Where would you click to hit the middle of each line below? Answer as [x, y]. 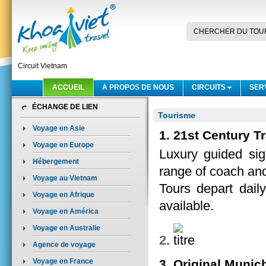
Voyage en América [66, 212]
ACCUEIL [68, 88]
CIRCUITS [209, 88]
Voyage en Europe [63, 145]
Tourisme [177, 115]
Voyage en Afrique [64, 195]
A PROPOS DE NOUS [138, 88]
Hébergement [56, 162]
